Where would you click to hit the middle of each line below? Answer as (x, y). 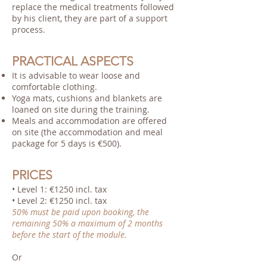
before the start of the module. (69, 235)
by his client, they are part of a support (90, 18)
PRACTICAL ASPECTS (73, 61)
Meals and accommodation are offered (89, 121)
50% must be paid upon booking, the (80, 212)
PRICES (32, 175)
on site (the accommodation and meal (87, 132)
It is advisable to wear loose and (76, 75)
